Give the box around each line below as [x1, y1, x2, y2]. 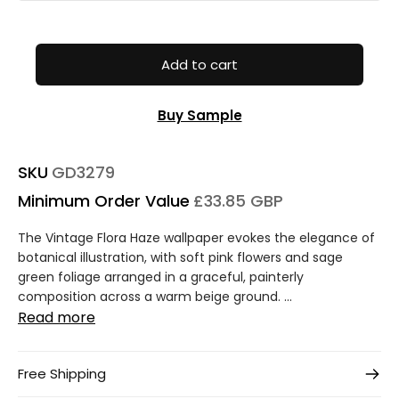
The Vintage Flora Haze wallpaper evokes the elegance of [18, 229, 375, 248]
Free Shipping [18, 364, 106, 384]
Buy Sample [157, 105, 242, 125]
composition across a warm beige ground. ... [18, 288, 292, 306]
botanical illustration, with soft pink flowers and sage [18, 248, 343, 267]
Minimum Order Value [18, 190, 190, 213]
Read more [18, 307, 95, 329]
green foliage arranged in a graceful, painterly [18, 268, 304, 287]
